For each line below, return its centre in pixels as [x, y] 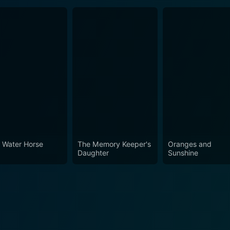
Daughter [93, 152]
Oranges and [190, 144]
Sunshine [183, 152]
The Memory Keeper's [114, 144]
